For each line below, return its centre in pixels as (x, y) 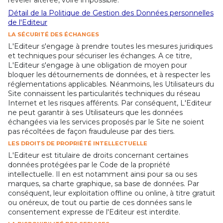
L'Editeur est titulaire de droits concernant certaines (98, 155)
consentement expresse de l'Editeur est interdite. (94, 212)
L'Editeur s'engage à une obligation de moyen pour (98, 65)
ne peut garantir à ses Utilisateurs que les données (95, 112)
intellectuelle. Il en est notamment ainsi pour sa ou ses (103, 174)
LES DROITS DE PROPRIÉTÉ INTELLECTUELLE (78, 143)
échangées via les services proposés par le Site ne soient (106, 122)
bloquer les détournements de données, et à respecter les (109, 74)
